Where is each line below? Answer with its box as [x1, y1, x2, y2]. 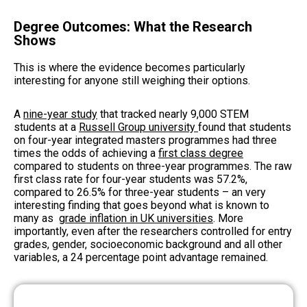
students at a [14, 120, 79, 134]
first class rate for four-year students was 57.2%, [14, 172, 247, 186]
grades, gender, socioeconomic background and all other [14, 237, 282, 251]
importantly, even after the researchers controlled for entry [14, 224, 292, 238]
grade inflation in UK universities [59, 211, 213, 225]
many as [14, 211, 59, 225]
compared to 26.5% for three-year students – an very [14, 185, 266, 199]
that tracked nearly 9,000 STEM [97, 107, 249, 121]
